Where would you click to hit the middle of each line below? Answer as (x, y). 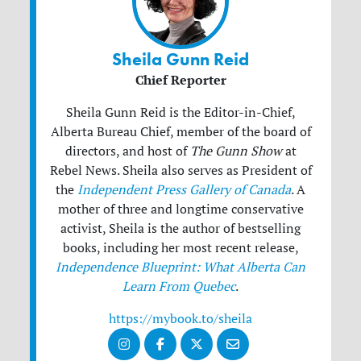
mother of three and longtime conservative (180, 209)
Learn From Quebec (179, 286)
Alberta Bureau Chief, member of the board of (180, 132)
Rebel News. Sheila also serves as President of (180, 170)
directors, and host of (127, 151)
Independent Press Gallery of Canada (184, 190)
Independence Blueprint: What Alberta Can (180, 267)
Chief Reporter (180, 80)
